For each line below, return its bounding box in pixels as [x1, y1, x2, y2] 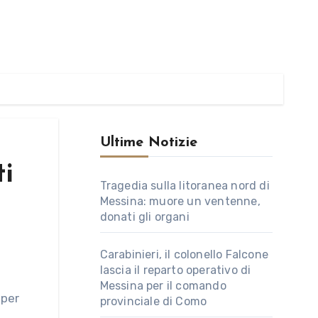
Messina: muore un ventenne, [99, 194, 261, 208]
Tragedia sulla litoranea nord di [99, 179, 270, 192]
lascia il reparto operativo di [99, 263, 251, 277]
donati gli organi [99, 210, 190, 224]
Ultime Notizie [99, 136, 197, 150]
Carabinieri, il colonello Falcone [99, 248, 269, 261]
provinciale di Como [99, 295, 207, 308]
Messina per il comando [99, 279, 226, 292]
